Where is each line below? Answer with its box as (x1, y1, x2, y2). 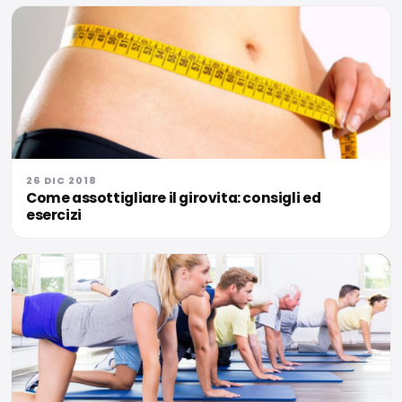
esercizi (26, 205, 82, 224)
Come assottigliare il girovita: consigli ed (26, 188, 321, 207)
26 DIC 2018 (26, 173, 97, 188)
